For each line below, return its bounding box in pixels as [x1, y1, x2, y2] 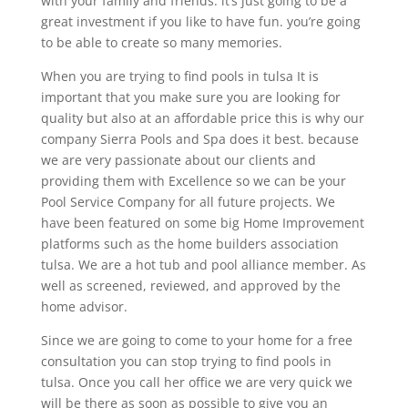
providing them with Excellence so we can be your [40, 171, 346, 189]
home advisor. [40, 297, 127, 315]
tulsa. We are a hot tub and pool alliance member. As [40, 255, 366, 273]
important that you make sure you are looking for [40, 87, 341, 106]
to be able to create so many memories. [40, 33, 282, 51]
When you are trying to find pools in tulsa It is [40, 66, 319, 85]
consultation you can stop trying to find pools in [40, 352, 331, 370]
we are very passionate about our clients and [40, 150, 316, 168]
